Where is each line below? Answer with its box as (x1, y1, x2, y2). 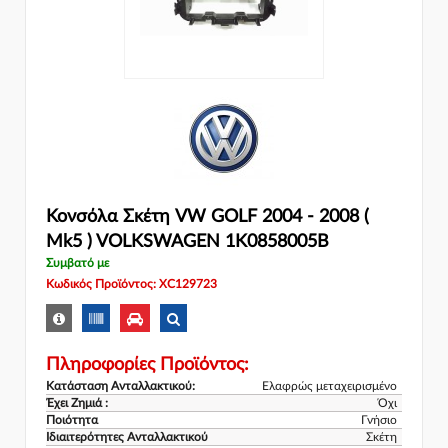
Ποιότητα (46, 413, 98, 426)
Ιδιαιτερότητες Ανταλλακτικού (46, 430, 208, 443)
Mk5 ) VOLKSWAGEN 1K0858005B (46, 233, 329, 252)
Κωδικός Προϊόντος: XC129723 (46, 278, 217, 291)
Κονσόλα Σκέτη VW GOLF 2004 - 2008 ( (46, 208, 369, 227)
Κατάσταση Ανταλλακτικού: (46, 379, 195, 392)
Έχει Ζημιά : (46, 396, 108, 409)
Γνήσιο (361, 413, 397, 426)
